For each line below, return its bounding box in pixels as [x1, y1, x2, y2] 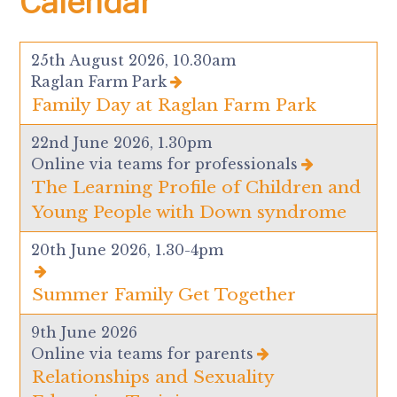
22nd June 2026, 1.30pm [31, 133, 213, 152]
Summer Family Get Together [32, 283, 297, 305]
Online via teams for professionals [31, 154, 299, 173]
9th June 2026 [31, 323, 138, 341]
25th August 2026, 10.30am [31, 51, 237, 69]
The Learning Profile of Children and [32, 175, 362, 198]
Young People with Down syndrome [32, 200, 347, 222]
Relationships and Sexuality [32, 365, 275, 387]
